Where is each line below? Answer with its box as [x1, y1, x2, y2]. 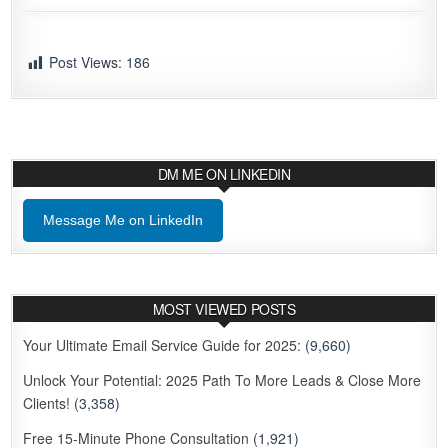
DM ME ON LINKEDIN [157, 163, 291, 184]
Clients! [23, 392, 71, 413]
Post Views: [49, 52, 123, 73]
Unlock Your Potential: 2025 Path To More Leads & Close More [23, 369, 422, 390]
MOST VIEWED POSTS [152, 298, 296, 319]
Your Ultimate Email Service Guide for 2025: [23, 334, 302, 355]
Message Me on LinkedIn [43, 211, 204, 228]
